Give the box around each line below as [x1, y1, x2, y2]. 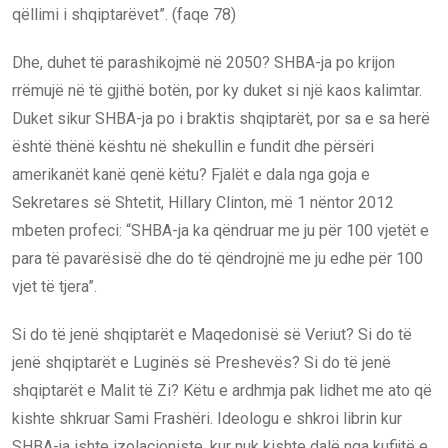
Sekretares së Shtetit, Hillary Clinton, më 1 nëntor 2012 [12, 192, 394, 212]
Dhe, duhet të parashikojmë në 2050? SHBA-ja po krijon [12, 52, 395, 72]
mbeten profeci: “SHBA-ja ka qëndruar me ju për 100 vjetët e [12, 220, 429, 240]
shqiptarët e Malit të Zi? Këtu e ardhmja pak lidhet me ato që [12, 380, 432, 400]
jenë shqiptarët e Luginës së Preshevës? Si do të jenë [12, 352, 391, 372]
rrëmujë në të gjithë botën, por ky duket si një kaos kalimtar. [12, 80, 422, 100]
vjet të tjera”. [12, 276, 97, 296]
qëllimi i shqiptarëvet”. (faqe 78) [12, 4, 236, 24]
